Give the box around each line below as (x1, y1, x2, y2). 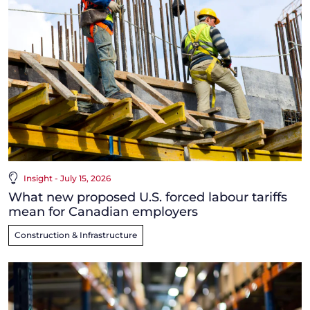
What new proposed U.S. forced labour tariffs (8, 189, 287, 205)
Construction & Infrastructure (15, 229, 137, 240)
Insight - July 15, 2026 (24, 172, 111, 183)
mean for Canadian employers (8, 203, 198, 219)
